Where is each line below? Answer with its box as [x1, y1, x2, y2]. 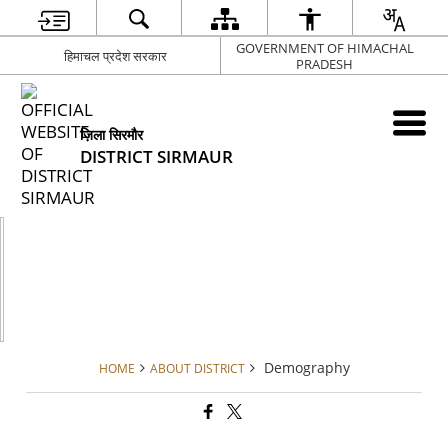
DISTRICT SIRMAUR [80, 145, 234, 168]
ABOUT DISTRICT [149, 360, 245, 376]
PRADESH [296, 54, 353, 73]
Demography [263, 358, 350, 377]
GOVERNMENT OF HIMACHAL [235, 38, 414, 57]
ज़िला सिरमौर [80, 125, 144, 144]
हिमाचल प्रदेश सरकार [63, 46, 167, 65]
